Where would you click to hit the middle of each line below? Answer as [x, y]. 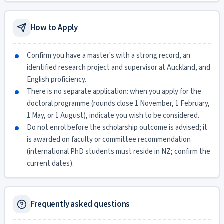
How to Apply [54, 28]
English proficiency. [56, 79]
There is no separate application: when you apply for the [114, 91]
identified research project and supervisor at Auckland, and [118, 67]
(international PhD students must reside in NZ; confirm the [118, 151]
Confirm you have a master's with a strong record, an [108, 55]
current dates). [50, 163]
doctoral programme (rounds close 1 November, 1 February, [118, 103]
